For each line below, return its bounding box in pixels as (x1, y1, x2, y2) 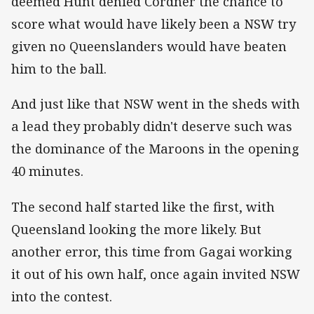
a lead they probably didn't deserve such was (11, 118, 292, 135)
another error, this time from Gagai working (11, 243, 292, 260)
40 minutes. (11, 163, 83, 180)
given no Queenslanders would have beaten (11, 38, 287, 55)
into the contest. (11, 287, 112, 305)
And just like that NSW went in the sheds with (11, 95, 300, 113)
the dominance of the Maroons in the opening (11, 140, 299, 158)
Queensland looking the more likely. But (11, 220, 261, 238)
